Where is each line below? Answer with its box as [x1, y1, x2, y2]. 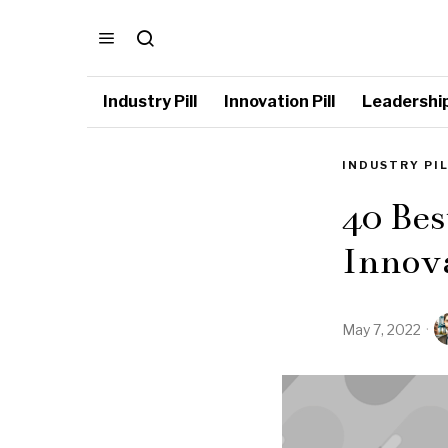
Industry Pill [103, 92, 197, 111]
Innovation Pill [224, 92, 335, 111]
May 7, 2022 [342, 320, 421, 338]
